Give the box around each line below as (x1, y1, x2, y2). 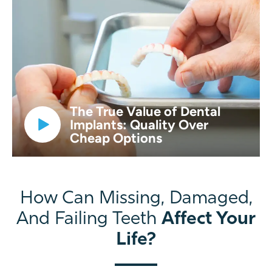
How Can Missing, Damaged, (19, 186, 253, 209)
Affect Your (161, 206, 256, 229)
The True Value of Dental (70, 103, 220, 120)
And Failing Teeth (16, 207, 161, 229)
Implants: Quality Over (70, 117, 208, 133)
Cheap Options (70, 130, 162, 146)
